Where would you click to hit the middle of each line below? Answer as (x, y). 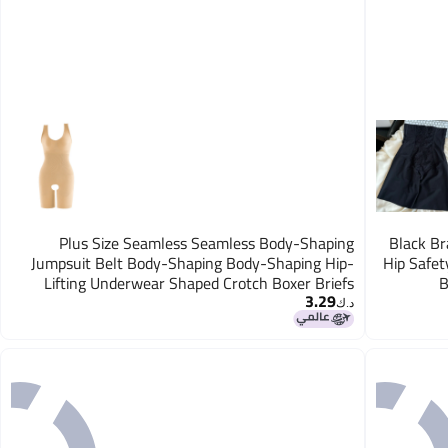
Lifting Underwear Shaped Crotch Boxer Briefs (198, 283)
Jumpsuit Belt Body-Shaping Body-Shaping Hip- (192, 263)
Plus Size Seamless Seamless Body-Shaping (206, 243)
